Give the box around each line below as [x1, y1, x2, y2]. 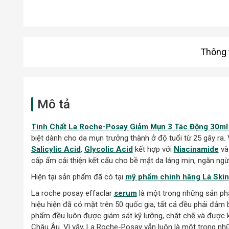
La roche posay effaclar [31, 188, 114, 198]
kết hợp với [132, 144, 174, 154]
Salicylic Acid [31, 144, 81, 154]
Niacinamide [173, 144, 219, 154]
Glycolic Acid [84, 144, 133, 154]
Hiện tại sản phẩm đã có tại [31, 172, 125, 181]
